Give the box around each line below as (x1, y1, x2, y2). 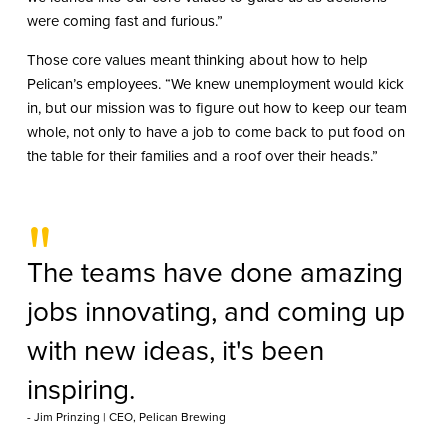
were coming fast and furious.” (26, 10, 223, 33)
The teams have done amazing (26, 252, 403, 294)
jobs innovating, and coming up (26, 291, 405, 333)
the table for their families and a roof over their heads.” (26, 145, 378, 168)
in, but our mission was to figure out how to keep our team (26, 97, 407, 120)
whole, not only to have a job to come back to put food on (26, 121, 405, 144)
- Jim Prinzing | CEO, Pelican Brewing (26, 408, 226, 427)
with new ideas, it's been (26, 330, 324, 372)
